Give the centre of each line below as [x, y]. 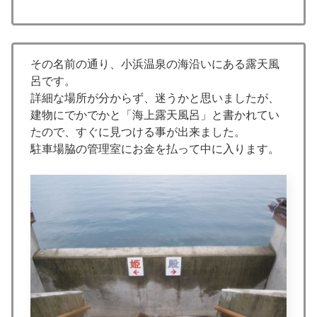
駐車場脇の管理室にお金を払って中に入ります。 [155, 149]
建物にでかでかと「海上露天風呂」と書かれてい [155, 115]
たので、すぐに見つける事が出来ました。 [138, 132]
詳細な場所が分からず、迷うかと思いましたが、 [155, 98]
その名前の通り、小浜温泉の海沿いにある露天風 [155, 64]
